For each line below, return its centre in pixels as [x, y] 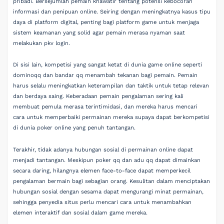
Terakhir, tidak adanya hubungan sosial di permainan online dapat [103, 149]
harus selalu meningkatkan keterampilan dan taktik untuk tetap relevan [111, 86]
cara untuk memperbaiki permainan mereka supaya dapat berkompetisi [111, 117]
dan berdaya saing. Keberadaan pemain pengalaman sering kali [98, 96]
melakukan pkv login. [42, 43]
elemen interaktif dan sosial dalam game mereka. [80, 212]
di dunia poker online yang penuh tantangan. [74, 128]
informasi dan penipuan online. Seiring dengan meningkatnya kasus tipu [112, 11]
